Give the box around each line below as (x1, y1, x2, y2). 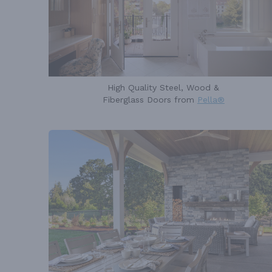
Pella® (197, 95, 225, 105)
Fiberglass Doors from (102, 95, 197, 105)
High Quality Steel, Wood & (107, 83, 220, 93)
